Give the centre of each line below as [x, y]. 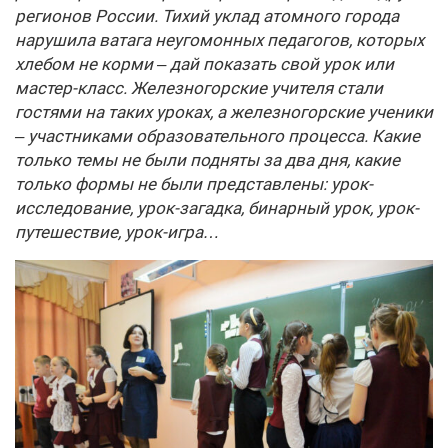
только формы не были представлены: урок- [194, 184]
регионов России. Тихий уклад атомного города [207, 16]
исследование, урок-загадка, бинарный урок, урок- [217, 208]
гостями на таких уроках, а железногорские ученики [224, 112]
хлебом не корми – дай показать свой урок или [204, 64]
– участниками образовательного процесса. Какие [217, 136]
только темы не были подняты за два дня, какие [207, 160]
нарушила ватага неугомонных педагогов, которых [219, 40]
